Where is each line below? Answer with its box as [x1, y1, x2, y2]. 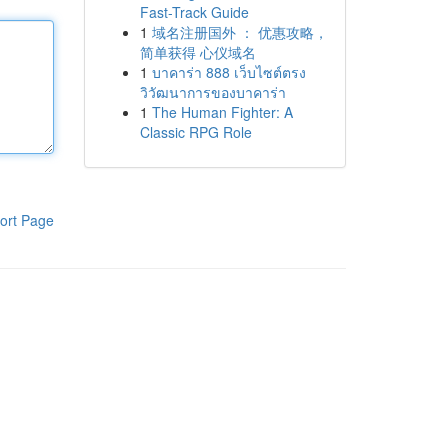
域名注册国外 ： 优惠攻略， [151, 22, 328, 42]
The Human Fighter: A [151, 102, 293, 122]
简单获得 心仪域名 [139, 42, 256, 62]
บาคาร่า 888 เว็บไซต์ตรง [151, 62, 306, 82]
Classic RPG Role [139, 122, 252, 142]
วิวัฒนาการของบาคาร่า [139, 82, 286, 102]
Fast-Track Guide [139, 2, 249, 22]
